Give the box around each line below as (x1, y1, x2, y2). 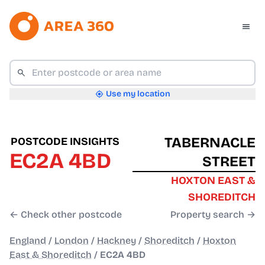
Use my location (105, 89, 170, 99)
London (54, 235, 89, 247)
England (9, 235, 46, 247)
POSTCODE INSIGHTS (11, 135, 119, 148)
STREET (202, 153, 256, 170)
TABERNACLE (164, 134, 256, 151)
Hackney (97, 235, 136, 247)
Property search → (170, 209, 256, 221)
